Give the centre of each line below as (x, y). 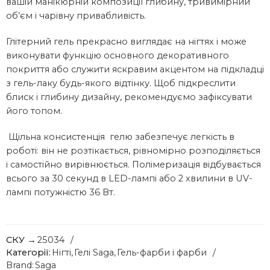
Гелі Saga (94, 253)
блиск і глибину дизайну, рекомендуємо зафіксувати (129, 97)
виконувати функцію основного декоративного (118, 56)
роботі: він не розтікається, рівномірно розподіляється (133, 151)
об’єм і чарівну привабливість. (76, 16)
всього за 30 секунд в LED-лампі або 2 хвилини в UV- (129, 179)
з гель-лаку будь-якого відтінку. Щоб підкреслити (121, 83)
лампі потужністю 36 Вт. (61, 193)
